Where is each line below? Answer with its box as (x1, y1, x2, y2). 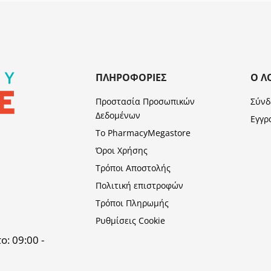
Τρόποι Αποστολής (96, 162, 171, 174)
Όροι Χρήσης (96, 145, 148, 157)
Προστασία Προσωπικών (96, 96, 195, 108)
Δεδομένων (96, 109, 141, 122)
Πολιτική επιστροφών (96, 180, 184, 192)
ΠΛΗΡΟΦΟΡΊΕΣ (96, 71, 167, 85)
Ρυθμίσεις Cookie (96, 215, 166, 227)
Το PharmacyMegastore (96, 127, 191, 139)
